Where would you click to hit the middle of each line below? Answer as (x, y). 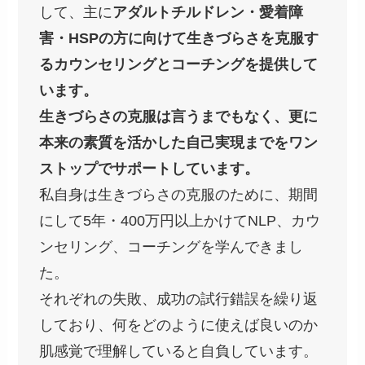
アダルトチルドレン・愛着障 (208, 13)
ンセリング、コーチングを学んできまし (172, 247)
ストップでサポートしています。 (150, 169)
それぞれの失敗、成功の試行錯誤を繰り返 (179, 299)
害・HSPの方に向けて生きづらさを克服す (179, 39)
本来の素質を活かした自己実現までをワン (179, 143)
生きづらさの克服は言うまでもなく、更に (179, 117)
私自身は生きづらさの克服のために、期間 (179, 195)
